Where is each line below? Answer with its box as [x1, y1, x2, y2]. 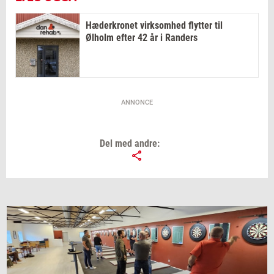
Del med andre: [99, 138, 160, 150]
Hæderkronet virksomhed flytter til [86, 20, 223, 32]
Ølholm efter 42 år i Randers [86, 32, 198, 44]
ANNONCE [121, 98, 153, 107]
